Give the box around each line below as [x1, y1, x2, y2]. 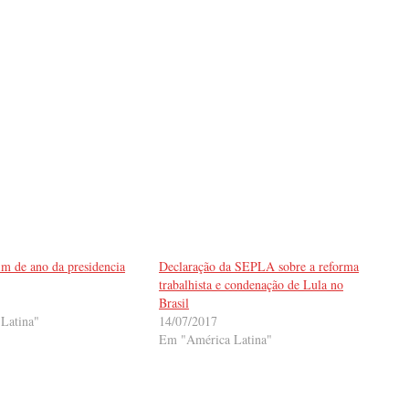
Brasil [159, 294, 190, 312]
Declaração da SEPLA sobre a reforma [159, 257, 360, 276]
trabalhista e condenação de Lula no [159, 276, 344, 294]
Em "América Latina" [159, 330, 273, 349]
